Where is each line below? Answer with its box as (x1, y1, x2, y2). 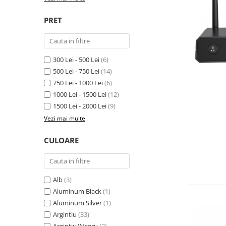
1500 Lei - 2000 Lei (53, 101, 106, 111)
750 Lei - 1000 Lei (53, 78, 103, 88)
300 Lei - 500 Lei (53, 55, 99, 65)
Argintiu (53, 210, 77, 219)
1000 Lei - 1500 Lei (53, 90, 106, 99)
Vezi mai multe (44, 114, 85, 123)
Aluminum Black (53, 187, 101, 196)
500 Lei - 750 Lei (53, 67, 99, 76)
